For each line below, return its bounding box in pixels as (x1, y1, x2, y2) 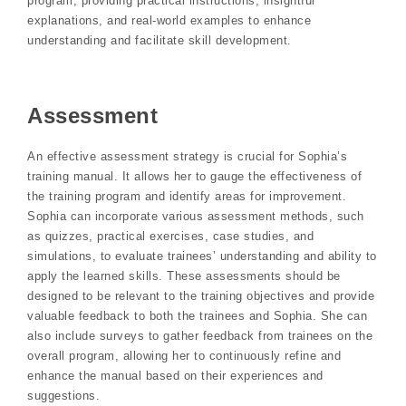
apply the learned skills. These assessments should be (27, 269, 341, 284)
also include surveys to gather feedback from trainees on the (27, 329, 372, 343)
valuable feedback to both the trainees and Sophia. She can (27, 309, 367, 324)
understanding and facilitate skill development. (27, 33, 292, 47)
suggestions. (27, 389, 100, 403)
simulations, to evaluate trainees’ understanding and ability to (27, 249, 377, 264)
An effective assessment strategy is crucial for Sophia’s (27, 150, 347, 164)
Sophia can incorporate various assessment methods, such (27, 209, 364, 224)
